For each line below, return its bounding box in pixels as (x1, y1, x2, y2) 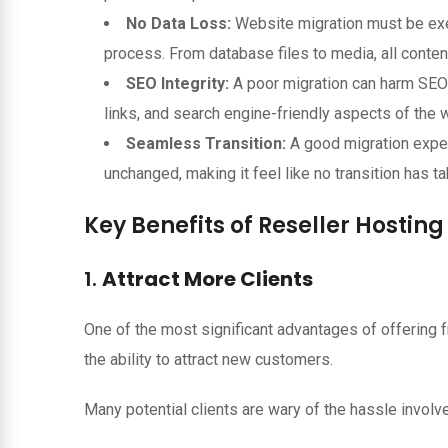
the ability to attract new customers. (84, 349, 333, 369)
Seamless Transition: (126, 133, 286, 153)
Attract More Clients (102, 264, 313, 293)
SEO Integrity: (126, 73, 229, 93)
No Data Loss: (126, 13, 231, 33)
